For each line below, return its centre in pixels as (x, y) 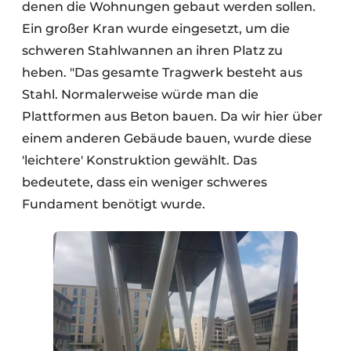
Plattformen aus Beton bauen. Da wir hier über (172, 116)
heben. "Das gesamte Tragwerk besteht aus (162, 72)
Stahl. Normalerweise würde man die (140, 94)
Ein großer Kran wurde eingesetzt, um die (156, 28)
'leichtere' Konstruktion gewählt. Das (139, 160)
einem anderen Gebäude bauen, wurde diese (167, 138)
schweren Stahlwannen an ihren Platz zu (152, 50)
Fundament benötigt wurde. (114, 204)
